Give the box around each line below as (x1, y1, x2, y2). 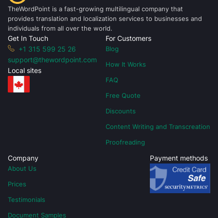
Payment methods (150, 154, 208, 163)
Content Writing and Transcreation (106, 123, 210, 131)
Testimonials (8, 196, 45, 204)
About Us (8, 164, 36, 173)
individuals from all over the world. (8, 24, 112, 33)
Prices (8, 180, 26, 188)
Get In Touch (8, 34, 48, 43)
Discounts (106, 107, 136, 115)
